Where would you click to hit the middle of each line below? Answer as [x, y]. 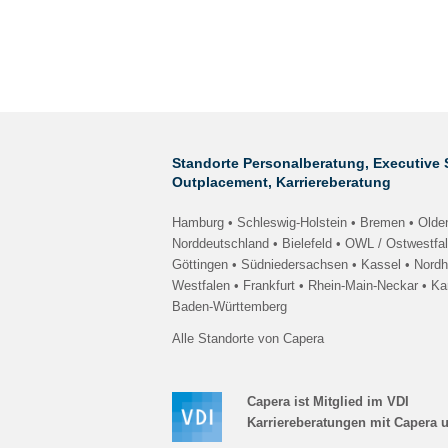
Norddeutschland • [227, 244]
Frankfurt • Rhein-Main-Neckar [332, 286]
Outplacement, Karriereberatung [281, 182]
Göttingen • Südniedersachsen [260, 265]
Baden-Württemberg [229, 307]
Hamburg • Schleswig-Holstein [259, 223]
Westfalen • [207, 286]
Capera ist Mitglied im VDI [328, 402]
